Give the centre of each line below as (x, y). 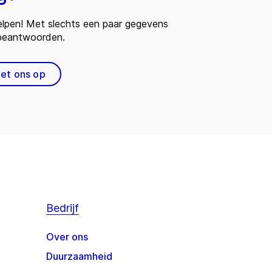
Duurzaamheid (79, 257)
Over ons (67, 237)
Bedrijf (62, 208)
